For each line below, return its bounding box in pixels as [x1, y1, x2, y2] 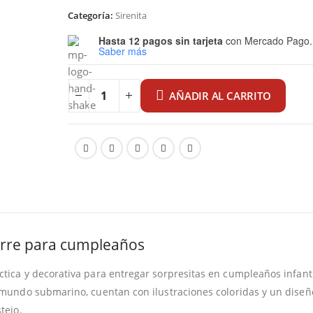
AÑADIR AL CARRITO [169, 88, 271, 103]
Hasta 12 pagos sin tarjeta [98, 33, 223, 48]
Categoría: [67, 9, 115, 22]
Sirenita [115, 9, 147, 22]
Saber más [98, 43, 147, 58]
